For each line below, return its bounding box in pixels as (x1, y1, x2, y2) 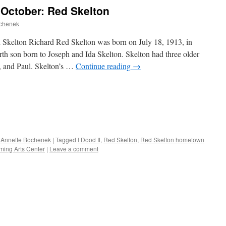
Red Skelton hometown (140, 135, 204, 144)
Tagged (55, 135, 76, 144)
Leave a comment (49, 144, 98, 153)
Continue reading (76, 61, 133, 71)
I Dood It (78, 135, 100, 144)
